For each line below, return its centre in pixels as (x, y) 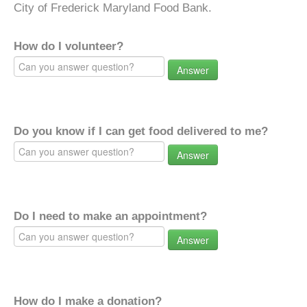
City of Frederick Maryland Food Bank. (113, 8)
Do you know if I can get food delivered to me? (141, 131)
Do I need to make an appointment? (110, 216)
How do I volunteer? (69, 46)
